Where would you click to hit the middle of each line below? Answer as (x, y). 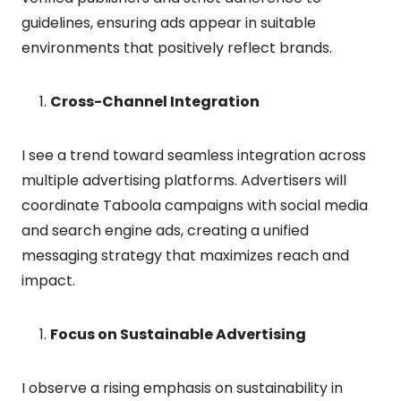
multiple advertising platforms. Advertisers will (184, 180)
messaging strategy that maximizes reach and (185, 255)
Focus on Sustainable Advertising (178, 334)
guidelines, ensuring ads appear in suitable (169, 22)
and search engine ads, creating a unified (165, 230)
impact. (48, 280)
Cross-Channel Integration (155, 101)
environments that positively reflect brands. (177, 47)
